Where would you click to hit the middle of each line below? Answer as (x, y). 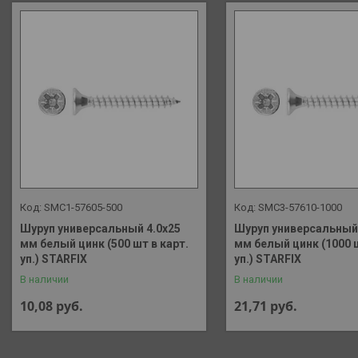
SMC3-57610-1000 (300, 208)
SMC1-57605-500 (83, 208)
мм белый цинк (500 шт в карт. (104, 244)
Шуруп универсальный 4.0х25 (100, 229)
